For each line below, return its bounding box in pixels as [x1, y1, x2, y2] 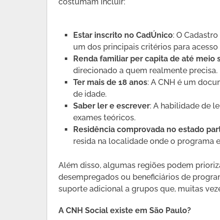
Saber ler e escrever [73, 101, 150, 111]
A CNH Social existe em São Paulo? [58, 206, 192, 216]
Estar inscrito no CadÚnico [73, 30, 173, 40]
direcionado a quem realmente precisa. [73, 66, 218, 76]
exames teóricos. [73, 113, 136, 123]
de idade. [73, 89, 107, 99]
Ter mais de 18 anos [73, 78, 148, 87]
